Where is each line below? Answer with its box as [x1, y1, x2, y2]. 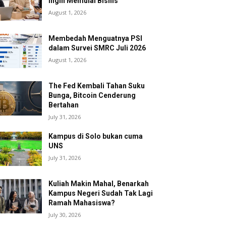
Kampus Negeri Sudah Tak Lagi [48, 189, 153, 198]
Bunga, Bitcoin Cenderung [48, 91, 136, 100]
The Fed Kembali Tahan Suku [48, 82, 145, 90]
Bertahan [48, 101, 79, 109]
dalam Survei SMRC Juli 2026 [48, 44, 146, 52]
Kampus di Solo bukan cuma [48, 132, 143, 141]
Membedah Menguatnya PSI [48, 34, 143, 43]
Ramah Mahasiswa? [48, 199, 116, 207]
